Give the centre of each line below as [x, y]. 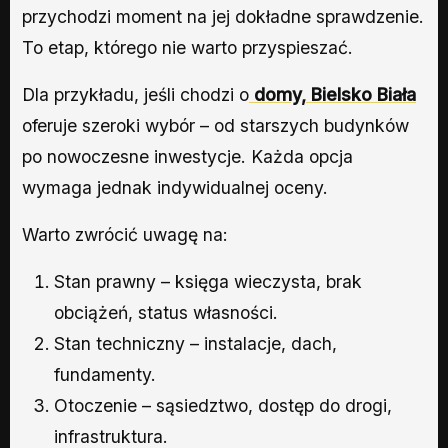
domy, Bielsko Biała [335, 94]
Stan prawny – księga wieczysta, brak [208, 281]
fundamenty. [105, 374]
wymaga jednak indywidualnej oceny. [175, 187]
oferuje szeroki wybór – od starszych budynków [215, 125]
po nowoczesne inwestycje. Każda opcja [187, 156]
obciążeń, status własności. [166, 312]
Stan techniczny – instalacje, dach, [195, 343]
